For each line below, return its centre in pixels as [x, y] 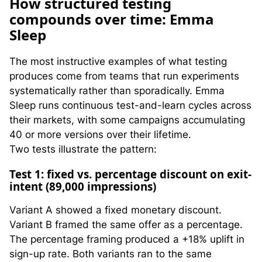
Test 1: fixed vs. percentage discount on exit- [130, 174]
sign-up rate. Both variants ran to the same [111, 254]
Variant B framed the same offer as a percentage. [126, 225]
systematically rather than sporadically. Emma [117, 90]
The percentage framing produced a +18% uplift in [127, 239]
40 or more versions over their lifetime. [100, 134]
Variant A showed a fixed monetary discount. [116, 210]
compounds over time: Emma [112, 19]
